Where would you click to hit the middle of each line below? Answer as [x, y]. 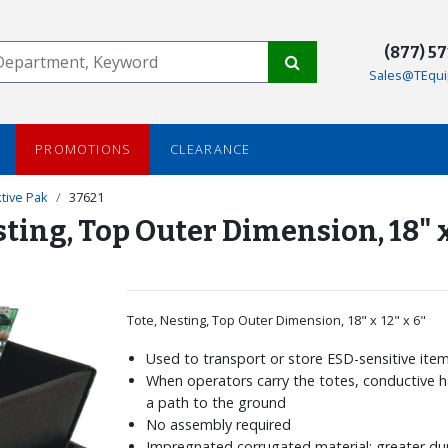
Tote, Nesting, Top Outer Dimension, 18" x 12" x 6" [276, 319]
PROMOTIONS [83, 149]
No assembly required [219, 424]
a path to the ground [216, 402]
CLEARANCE [210, 149]
